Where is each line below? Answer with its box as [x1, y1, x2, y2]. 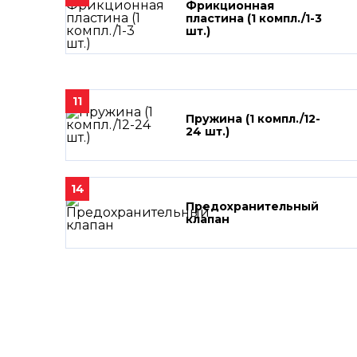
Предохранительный [186, 199, 319, 214]
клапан [186, 212, 229, 226]
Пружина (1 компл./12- [186, 112, 320, 126]
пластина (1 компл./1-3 [186, 11, 322, 25]
